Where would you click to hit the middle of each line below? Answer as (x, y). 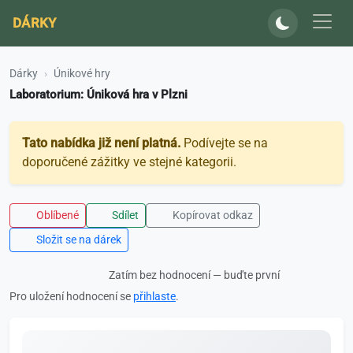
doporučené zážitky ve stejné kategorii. (129, 162)
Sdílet (124, 216)
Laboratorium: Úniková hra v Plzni (98, 95)
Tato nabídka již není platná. (101, 143)
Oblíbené (56, 216)
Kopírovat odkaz (211, 216)
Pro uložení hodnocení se (71, 297)
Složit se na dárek (77, 240)
